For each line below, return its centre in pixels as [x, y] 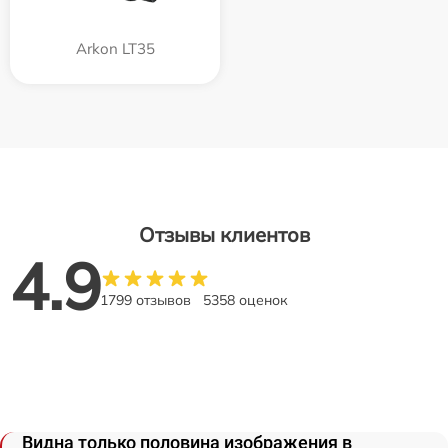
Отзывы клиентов [224, 234]
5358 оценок [245, 300]
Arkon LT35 [115, 48]
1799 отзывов [145, 300]
